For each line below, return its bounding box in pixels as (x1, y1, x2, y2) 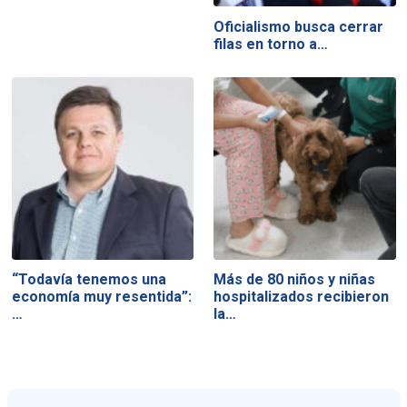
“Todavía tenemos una (11, 271, 166, 289)
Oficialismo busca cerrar (213, 17, 384, 35)
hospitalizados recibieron (213, 288, 390, 306)
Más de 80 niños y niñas (213, 271, 376, 289)
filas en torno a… (213, 35, 329, 53)
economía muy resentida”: (11, 288, 192, 306)
